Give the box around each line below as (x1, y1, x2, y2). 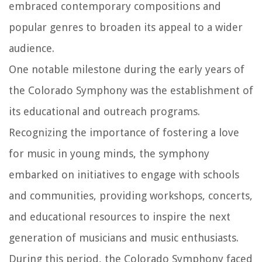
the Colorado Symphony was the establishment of (9, 84, 253, 96)
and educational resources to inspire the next (9, 210, 230, 223)
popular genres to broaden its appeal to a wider (9, 20, 243, 33)
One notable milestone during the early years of (9, 63, 244, 75)
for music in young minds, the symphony (9, 147, 209, 160)
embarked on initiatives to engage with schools (9, 168, 239, 181)
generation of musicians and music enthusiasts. (9, 231, 239, 244)
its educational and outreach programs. (9, 105, 200, 118)
